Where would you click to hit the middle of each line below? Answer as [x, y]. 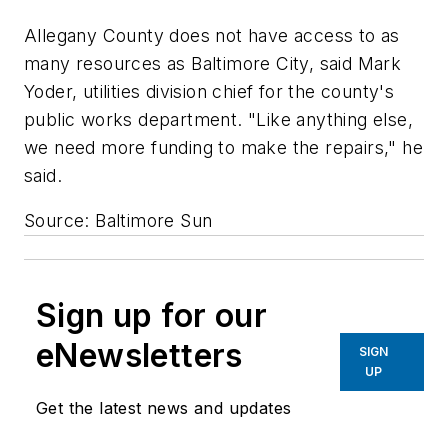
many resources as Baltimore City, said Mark [213, 63]
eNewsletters [139, 356]
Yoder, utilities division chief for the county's [209, 91]
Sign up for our [151, 316]
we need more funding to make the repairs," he [223, 147]
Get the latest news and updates [164, 408]
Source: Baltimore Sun [118, 221]
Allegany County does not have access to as [212, 35]
